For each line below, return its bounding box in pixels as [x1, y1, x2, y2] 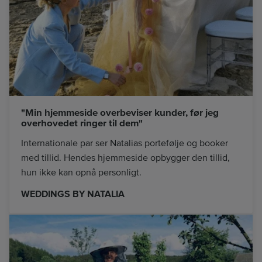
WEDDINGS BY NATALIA [21, 188, 125, 201]
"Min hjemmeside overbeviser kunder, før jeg [21, 106, 219, 119]
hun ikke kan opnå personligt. [21, 166, 142, 178]
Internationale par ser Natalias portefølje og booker [21, 137, 228, 149]
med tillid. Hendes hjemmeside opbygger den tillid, [21, 151, 230, 164]
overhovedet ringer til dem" [21, 117, 143, 130]
